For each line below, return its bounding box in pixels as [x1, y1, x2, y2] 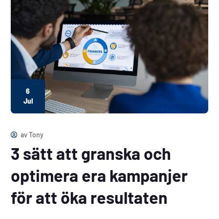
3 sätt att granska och [11, 143, 172, 164]
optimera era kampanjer [11, 165, 188, 186]
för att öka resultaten [11, 187, 168, 208]
